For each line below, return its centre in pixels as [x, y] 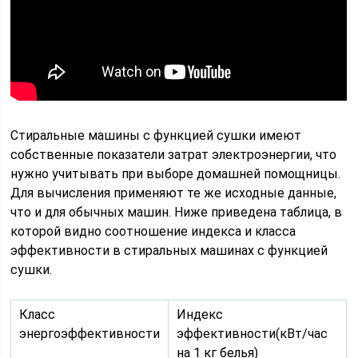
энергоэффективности [90, 334]
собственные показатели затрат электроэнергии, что [174, 155]
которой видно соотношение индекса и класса [153, 231]
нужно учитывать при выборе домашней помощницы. [176, 174]
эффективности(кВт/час [253, 334]
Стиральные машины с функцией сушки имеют [156, 135]
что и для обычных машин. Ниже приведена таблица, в [177, 212]
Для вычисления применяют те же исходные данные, [174, 193]
